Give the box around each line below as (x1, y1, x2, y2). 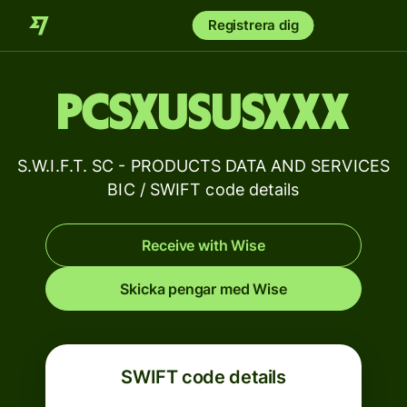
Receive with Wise (142, 236, 265, 254)
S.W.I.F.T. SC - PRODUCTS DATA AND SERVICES (17, 156, 390, 175)
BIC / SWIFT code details (107, 180, 300, 199)
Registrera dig (207, 16, 299, 34)
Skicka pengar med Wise (120, 280, 287, 298)
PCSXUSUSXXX (57, 88, 350, 139)
